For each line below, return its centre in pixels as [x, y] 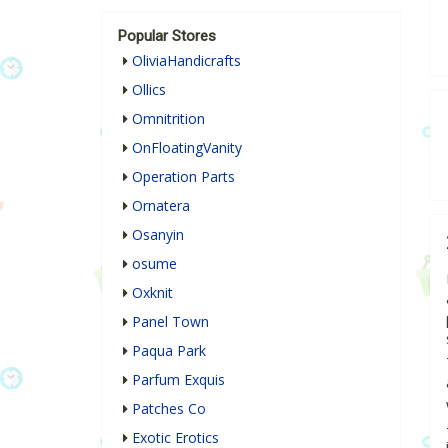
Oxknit [152, 293]
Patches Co [169, 409]
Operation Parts [183, 177]
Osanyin [158, 235]
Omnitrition [168, 119]
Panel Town [170, 322]
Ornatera [161, 206]
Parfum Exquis [178, 380]
